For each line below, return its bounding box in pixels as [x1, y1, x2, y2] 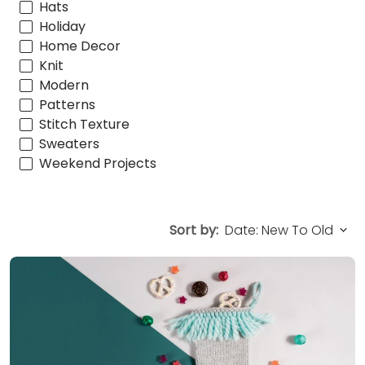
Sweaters [39, 134, 99, 154]
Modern [39, 76, 89, 95]
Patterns [39, 95, 95, 115]
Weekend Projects [39, 154, 156, 174]
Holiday [39, 17, 86, 37]
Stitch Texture [39, 115, 130, 134]
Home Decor [39, 37, 121, 56]
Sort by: [169, 221, 218, 240]
